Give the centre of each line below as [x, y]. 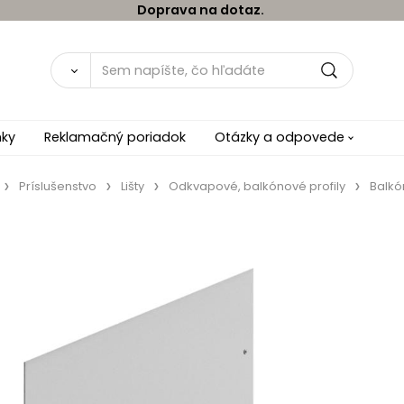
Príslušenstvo [57, 186]
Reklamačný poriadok [115, 137]
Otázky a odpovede [280, 137]
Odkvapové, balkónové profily [257, 186]
